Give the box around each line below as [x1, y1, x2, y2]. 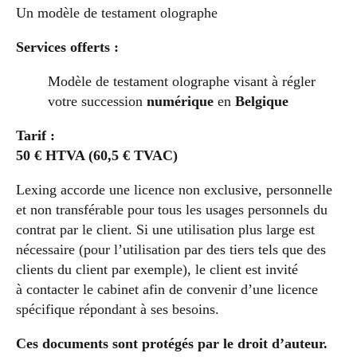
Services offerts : [16, 39, 119, 56]
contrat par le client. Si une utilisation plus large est [16, 222, 315, 238]
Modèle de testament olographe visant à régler [48, 73, 316, 90]
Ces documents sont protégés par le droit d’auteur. [16, 335, 328, 352]
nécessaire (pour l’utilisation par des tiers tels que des [16, 241, 326, 258]
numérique [147, 93, 214, 110]
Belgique [235, 93, 288, 110]
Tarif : [16, 127, 55, 144]
